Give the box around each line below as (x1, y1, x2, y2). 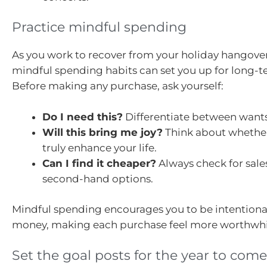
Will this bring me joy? (42, 126, 163, 138)
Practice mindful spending (12, 19, 187, 36)
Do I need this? (42, 110, 123, 123)
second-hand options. (42, 172, 153, 185)
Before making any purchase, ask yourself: (12, 80, 223, 92)
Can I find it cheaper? (42, 157, 156, 169)
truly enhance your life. (42, 141, 157, 154)
